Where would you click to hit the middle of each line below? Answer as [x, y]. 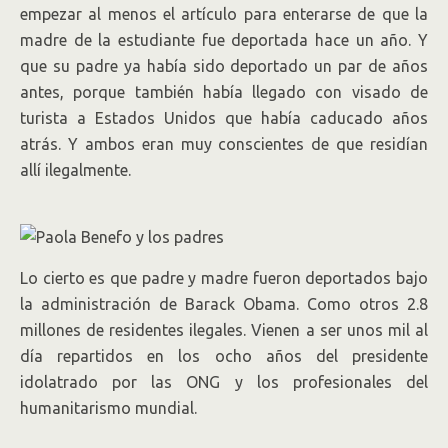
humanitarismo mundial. [108, 408]
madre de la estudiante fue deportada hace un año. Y [224, 40]
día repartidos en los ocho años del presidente [224, 356]
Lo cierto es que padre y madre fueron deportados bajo [224, 278]
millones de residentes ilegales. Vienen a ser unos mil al [224, 330]
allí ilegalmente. [75, 170]
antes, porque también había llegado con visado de [224, 92]
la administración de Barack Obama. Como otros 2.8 [224, 304]
